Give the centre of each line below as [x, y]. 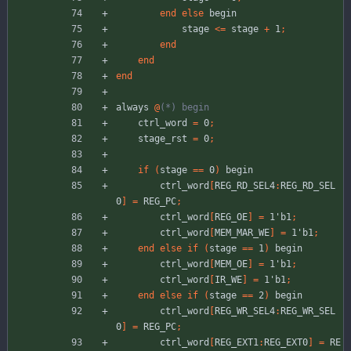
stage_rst [163, 139]
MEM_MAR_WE [242, 233]
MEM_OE [231, 264]
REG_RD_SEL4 [245, 186]
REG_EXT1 [237, 343]
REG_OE [231, 217]
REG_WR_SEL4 [245, 311]
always [132, 108]
